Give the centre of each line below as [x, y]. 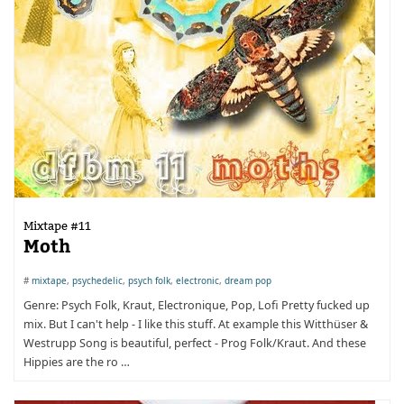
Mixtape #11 [57, 225]
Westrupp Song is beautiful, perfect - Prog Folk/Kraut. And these [195, 343]
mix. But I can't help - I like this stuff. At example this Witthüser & [196, 324]
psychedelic [97, 280]
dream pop [248, 280]
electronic [197, 280]
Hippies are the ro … [77, 362]
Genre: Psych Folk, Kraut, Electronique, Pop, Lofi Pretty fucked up [197, 305]
